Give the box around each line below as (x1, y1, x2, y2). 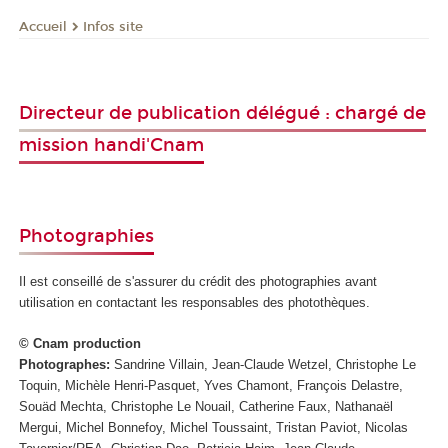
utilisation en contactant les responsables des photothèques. (19, 295, 371, 311)
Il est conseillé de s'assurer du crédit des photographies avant (19, 274, 378, 290)
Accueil (19, 18, 68, 35)
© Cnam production (19, 335, 142, 351)
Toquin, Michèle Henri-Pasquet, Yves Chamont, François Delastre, (19, 377, 404, 393)
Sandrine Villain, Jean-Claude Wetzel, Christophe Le (110, 356, 417, 372)
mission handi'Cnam (19, 134, 205, 157)
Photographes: (19, 356, 111, 372)
